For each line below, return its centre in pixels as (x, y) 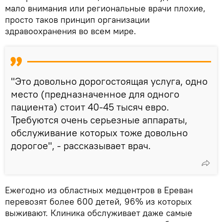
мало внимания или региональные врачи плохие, (105, 8)
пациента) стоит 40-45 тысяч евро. (90, 107)
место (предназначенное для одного (95, 94)
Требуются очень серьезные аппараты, (99, 120)
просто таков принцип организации (77, 20)
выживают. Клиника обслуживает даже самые (99, 213)
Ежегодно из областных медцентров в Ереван (99, 190)
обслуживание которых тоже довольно (99, 133)
